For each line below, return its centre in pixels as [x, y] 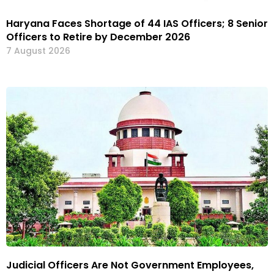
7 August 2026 [38, 51]
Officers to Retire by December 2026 [98, 37]
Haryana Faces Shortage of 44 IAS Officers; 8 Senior [137, 24]
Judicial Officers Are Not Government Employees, [130, 265]
